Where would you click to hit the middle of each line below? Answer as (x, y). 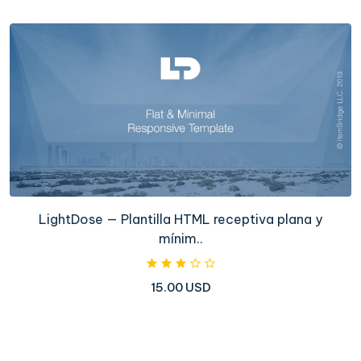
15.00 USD (180, 288)
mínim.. (180, 239)
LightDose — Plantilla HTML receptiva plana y (180, 220)
